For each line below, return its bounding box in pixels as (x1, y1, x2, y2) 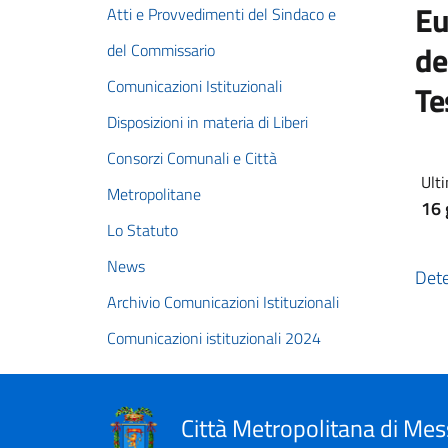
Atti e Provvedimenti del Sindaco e (107, 2, 336, 26)
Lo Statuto (107, 218, 178, 242)
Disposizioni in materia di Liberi (107, 110, 308, 134)
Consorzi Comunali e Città (107, 146, 277, 170)
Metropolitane (107, 182, 201, 206)
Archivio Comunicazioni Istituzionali (107, 290, 339, 314)
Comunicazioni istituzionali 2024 (107, 326, 321, 350)
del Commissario (107, 38, 215, 62)
